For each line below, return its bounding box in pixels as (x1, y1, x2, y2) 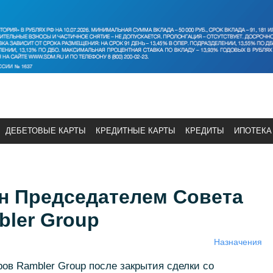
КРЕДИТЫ (185, 126, 224, 135)
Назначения (213, 237, 262, 247)
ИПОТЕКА (234, 126, 272, 135)
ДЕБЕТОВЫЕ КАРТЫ (5, 126, 86, 135)
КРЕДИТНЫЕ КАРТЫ (96, 126, 175, 135)
